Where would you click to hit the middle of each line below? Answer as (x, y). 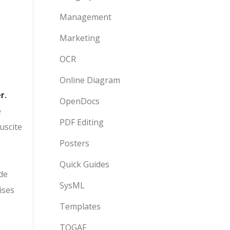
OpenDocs (80, 101)
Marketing (80, 38)
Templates (80, 206)
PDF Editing (82, 122)
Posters (74, 143)
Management (85, 17)
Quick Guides (84, 164)
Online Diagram (90, 80)
